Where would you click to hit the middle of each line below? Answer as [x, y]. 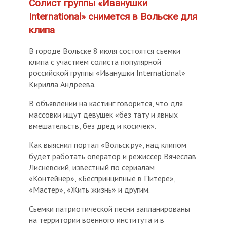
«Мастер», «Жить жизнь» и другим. [90, 189]
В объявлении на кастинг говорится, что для [106, 103]
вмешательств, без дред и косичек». [93, 125]
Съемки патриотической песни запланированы [110, 209]
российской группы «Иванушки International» [107, 73]
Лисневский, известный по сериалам [92, 167]
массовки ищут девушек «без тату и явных [104, 114]
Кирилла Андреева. [63, 84]
